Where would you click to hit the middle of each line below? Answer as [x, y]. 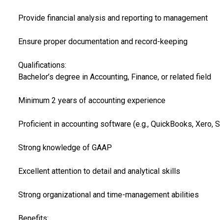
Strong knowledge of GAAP [65, 147]
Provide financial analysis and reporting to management [113, 18]
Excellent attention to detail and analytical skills [99, 171]
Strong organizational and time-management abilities [108, 194]
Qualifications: [42, 65]
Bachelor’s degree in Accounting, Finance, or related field [114, 77]
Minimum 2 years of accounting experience [92, 100]
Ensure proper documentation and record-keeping [103, 41]
